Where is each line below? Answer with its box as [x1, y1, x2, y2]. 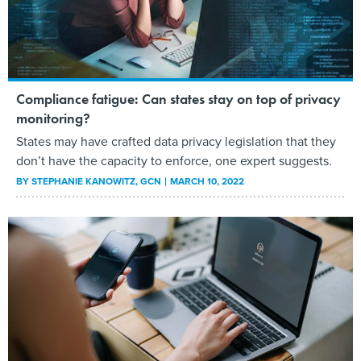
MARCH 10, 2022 [170, 174, 244, 189]
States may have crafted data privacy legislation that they [16, 132, 336, 151]
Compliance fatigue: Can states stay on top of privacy [16, 89, 341, 109]
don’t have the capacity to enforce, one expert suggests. [16, 151, 332, 171]
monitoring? [16, 109, 90, 128]
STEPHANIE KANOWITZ [31, 174, 135, 189]
